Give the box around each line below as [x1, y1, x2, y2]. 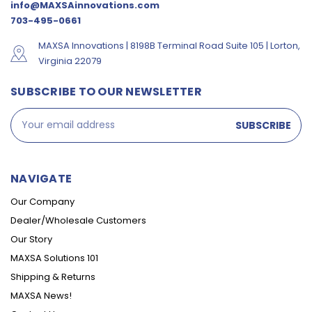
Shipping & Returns [10, 270, 95, 283]
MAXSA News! [10, 288, 72, 302]
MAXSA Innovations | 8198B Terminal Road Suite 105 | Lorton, [38, 38, 300, 52]
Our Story [10, 232, 52, 246]
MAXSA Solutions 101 [10, 251, 98, 265]
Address [10, 122, 49, 136]
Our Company [10, 194, 75, 208]
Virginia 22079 [38, 54, 102, 68]
